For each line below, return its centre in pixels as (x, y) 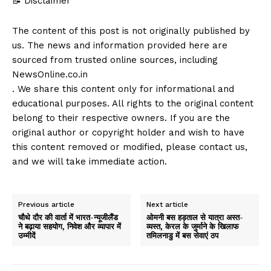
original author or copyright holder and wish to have (128, 132)
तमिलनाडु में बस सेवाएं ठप (183, 235)
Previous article (46, 204)
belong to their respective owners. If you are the (121, 118)
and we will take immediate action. (90, 161)
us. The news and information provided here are (120, 45)
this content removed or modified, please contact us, (130, 147)
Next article (168, 204)
